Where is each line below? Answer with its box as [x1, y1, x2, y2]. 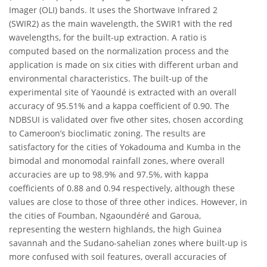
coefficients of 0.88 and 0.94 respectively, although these [9, 182, 235, 194]
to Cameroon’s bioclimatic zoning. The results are [9, 128, 206, 139]
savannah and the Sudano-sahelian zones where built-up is [9, 237, 247, 249]
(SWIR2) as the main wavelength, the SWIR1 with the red [9, 18, 232, 30]
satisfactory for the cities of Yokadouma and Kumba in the [9, 141, 241, 153]
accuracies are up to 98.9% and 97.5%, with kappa [9, 169, 209, 181]
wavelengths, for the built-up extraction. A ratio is [9, 32, 207, 44]
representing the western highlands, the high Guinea [9, 223, 222, 235]
